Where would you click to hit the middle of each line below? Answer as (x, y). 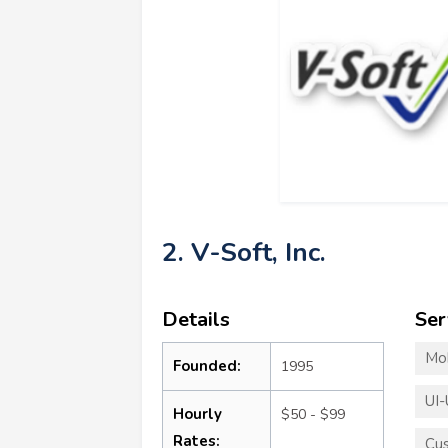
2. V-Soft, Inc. (244, 252)
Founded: (207, 365)
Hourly (197, 413)
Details (196, 319)
